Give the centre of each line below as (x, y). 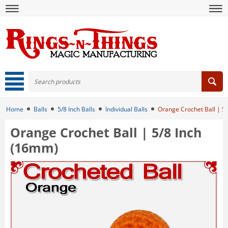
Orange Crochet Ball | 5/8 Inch (106, 132)
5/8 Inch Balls (76, 109)
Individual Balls (126, 109)
